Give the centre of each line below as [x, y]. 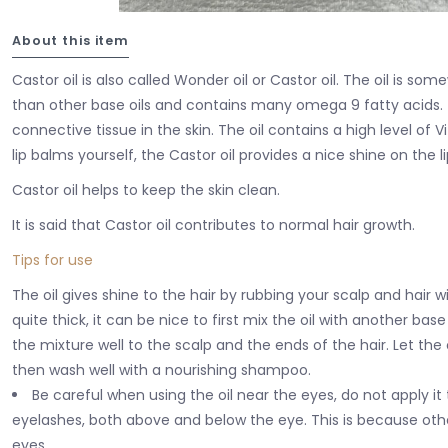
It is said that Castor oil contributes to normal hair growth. [213, 224]
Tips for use [52, 259]
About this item [71, 40]
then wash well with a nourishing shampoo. [161, 369]
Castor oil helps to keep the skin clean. [146, 189]
